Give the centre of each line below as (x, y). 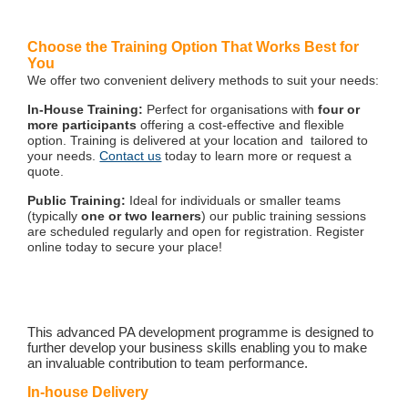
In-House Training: (87, 110)
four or (339, 110)
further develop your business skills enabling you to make (198, 348)
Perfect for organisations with (233, 110)
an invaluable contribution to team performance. (168, 363)
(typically (55, 216)
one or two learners (142, 216)
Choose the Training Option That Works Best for (194, 47)
